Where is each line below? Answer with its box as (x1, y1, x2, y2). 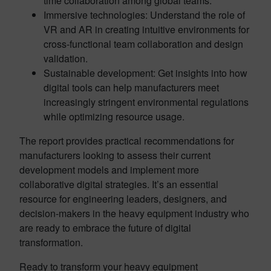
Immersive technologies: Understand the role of (44, 7, 245, 22)
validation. (44, 51, 88, 65)
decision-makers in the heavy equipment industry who (19, 206, 249, 220)
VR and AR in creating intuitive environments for (44, 22, 249, 36)
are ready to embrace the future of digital (19, 220, 191, 235)
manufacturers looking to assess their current (19, 148, 211, 162)
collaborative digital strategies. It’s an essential (19, 177, 218, 191)
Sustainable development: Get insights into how (44, 65, 247, 80)
